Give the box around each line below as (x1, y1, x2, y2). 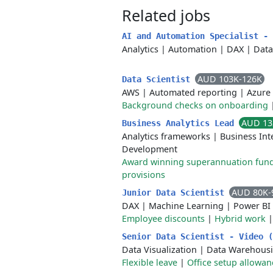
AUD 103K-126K (197, 73, 262, 85)
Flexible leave (122, 257, 177, 268)
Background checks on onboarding (122, 99, 268, 111)
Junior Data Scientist (122, 188, 229, 197)
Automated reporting (149, 87, 237, 98)
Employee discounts (122, 213, 205, 224)
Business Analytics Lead (122, 118, 239, 128)
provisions (122, 169, 165, 180)
